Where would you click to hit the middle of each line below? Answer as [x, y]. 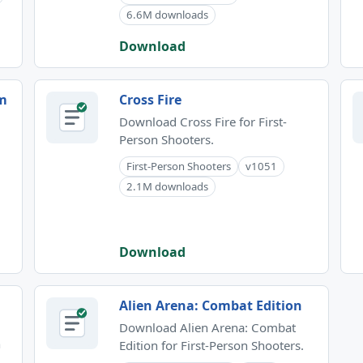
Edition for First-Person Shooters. [211, 345]
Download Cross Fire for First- [203, 121]
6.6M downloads [167, 14]
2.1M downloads [167, 186]
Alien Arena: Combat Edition [211, 305]
